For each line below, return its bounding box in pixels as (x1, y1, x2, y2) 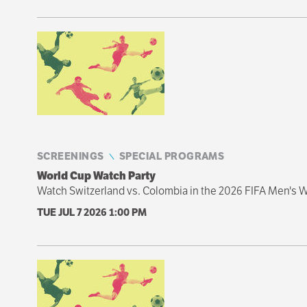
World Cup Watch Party (36, 168, 156, 183)
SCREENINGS (36, 149, 104, 162)
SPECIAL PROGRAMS (119, 149, 225, 162)
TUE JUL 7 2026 (36, 205, 109, 219)
